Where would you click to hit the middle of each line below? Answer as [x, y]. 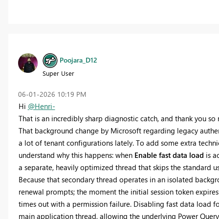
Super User [58, 73]
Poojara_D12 [78, 60]
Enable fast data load [169, 155]
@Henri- [41, 106]
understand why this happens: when [76, 155]
